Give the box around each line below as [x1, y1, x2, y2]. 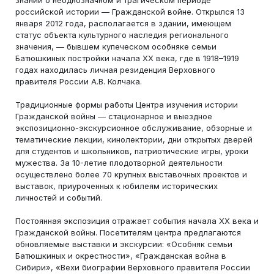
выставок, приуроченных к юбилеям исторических [15, 181, 218, 191]
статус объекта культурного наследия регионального [15, 30, 229, 40]
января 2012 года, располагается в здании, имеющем [15, 18, 231, 28]
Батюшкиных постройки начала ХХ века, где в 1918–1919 [15, 53, 239, 63]
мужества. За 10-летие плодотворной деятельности [15, 158, 223, 168]
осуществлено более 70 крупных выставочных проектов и [15, 169, 247, 179]
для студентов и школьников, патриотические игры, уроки [15, 146, 248, 156]
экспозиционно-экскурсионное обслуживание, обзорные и [15, 123, 252, 133]
